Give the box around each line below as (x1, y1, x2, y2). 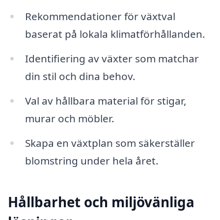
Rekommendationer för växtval (25, 9, 175, 24)
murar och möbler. (25, 111, 114, 125)
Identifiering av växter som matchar (25, 52, 199, 66)
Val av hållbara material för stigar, (25, 93, 187, 108)
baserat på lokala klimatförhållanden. (25, 27, 205, 41)
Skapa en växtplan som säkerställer (25, 136, 195, 150)
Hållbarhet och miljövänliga (8, 192, 194, 212)
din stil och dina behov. (25, 69, 136, 83)
